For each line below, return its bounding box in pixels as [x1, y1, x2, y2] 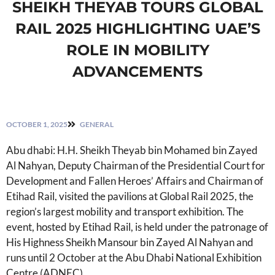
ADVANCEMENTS [72, 62, 203, 80]
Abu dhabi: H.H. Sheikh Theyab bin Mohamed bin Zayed [6, 143, 258, 157]
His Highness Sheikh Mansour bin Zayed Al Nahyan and [6, 235, 254, 249]
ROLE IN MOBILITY [66, 41, 209, 59]
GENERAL [80, 119, 114, 129]
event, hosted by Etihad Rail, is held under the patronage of [6, 220, 268, 233]
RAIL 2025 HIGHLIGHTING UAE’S [15, 19, 260, 37]
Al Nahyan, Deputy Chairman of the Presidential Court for [6, 158, 265, 172]
